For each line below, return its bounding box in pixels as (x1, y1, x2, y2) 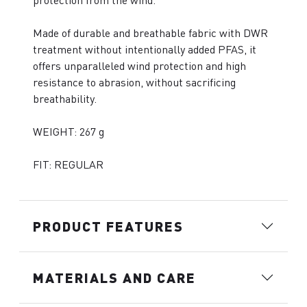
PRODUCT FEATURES (33, 217, 184, 234)
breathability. (33, 92, 97, 106)
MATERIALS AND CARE (33, 269, 196, 286)
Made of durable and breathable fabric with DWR (33, 26, 268, 40)
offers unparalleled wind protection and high (33, 59, 246, 73)
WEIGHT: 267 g (33, 125, 104, 138)
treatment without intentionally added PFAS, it (33, 42, 256, 56)
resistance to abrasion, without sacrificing (33, 75, 236, 89)
